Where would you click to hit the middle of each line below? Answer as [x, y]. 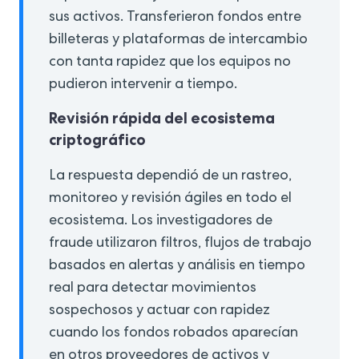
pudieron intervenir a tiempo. [143, 85]
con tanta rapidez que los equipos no [170, 63]
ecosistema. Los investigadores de [161, 222]
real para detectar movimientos [153, 289]
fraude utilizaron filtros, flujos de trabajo [180, 244]
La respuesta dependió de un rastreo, [170, 177]
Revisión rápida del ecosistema [162, 119]
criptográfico [97, 140]
